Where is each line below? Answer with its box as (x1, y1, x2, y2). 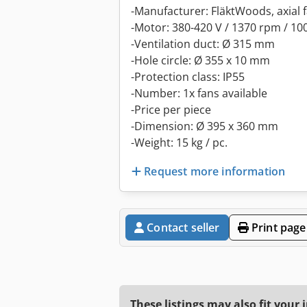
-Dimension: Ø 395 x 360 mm (131, 119, 278, 134)
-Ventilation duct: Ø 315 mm (131, 36, 275, 52)
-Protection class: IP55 (131, 69, 245, 85)
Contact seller (147, 219, 220, 235)
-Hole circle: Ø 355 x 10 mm (131, 53, 270, 69)
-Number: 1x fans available (131, 86, 267, 101)
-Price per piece (131, 102, 211, 118)
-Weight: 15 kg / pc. (131, 135, 228, 151)
